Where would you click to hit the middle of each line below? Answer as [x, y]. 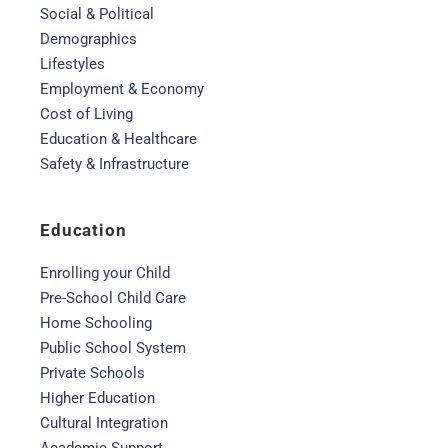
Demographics [88, 39]
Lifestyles [72, 64]
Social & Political [97, 14]
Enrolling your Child [105, 273]
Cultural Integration [104, 423]
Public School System [113, 348]
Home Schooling [96, 323]
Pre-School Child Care [113, 298]
